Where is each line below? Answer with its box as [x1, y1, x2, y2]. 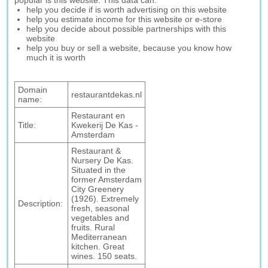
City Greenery [71, 184, 124, 194]
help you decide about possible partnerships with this [26, 24, 227, 33]
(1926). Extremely [71, 194, 139, 203]
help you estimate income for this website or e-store [26, 14, 223, 24]
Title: [18, 120, 36, 130]
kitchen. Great [71, 242, 125, 251]
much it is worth [26, 53, 86, 62]
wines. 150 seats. [71, 251, 138, 261]
